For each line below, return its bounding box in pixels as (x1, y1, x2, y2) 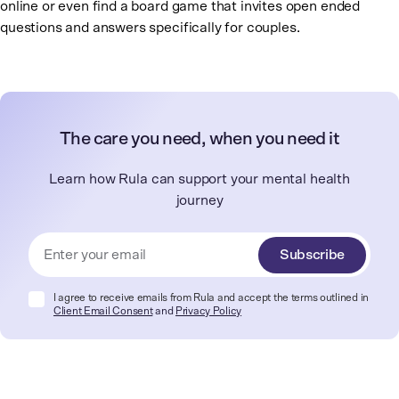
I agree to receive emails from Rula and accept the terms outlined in (53, 292, 369, 304)
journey (175, 193, 224, 208)
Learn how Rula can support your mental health (49, 172, 350, 187)
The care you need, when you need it (60, 130, 339, 149)
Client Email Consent (53, 305, 153, 317)
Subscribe (279, 248, 345, 263)
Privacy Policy (175, 305, 242, 317)
